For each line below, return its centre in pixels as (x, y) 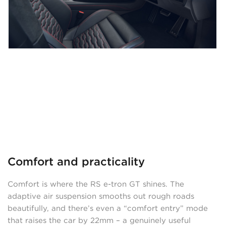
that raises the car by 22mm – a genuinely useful (99, 220)
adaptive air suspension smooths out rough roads (101, 196)
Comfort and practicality (80, 161)
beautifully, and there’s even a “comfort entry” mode (108, 208)
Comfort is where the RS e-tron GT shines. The (96, 184)
